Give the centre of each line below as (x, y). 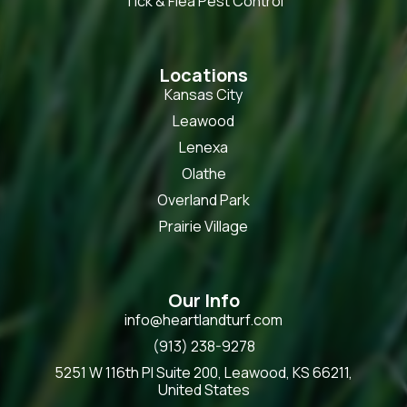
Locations (203, 74)
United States (203, 389)
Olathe (203, 173)
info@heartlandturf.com (203, 319)
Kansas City (203, 94)
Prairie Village (203, 226)
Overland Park (203, 199)
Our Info (203, 300)
